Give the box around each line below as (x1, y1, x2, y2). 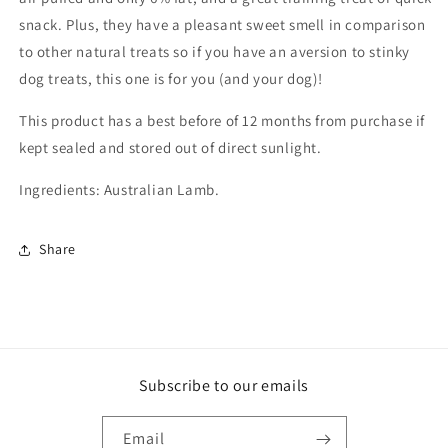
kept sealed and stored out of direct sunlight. (19, 137, 322, 157)
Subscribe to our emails (139, 375, 309, 396)
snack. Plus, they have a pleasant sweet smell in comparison (19, 14, 426, 34)
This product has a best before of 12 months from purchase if (19, 110, 426, 130)
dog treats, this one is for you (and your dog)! (19, 68, 323, 88)
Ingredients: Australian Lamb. (19, 179, 220, 199)
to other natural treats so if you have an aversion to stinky (19, 41, 411, 61)
